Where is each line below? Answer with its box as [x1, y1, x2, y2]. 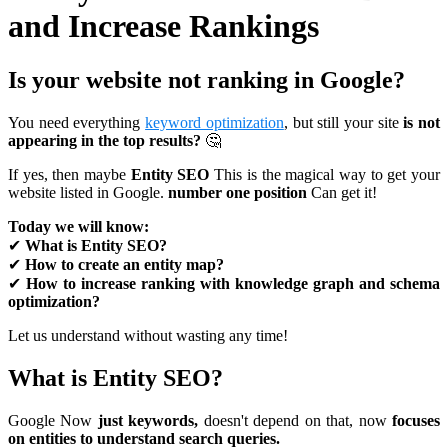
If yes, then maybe [8, 165, 131, 183]
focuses [392, 411, 441, 429]
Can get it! [307, 183, 377, 201]
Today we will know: [8, 217, 149, 235]
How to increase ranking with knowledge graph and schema [26, 274, 440, 292]
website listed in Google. [8, 183, 168, 201]
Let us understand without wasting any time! [8, 326, 288, 344]
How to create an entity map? [25, 255, 224, 273]
